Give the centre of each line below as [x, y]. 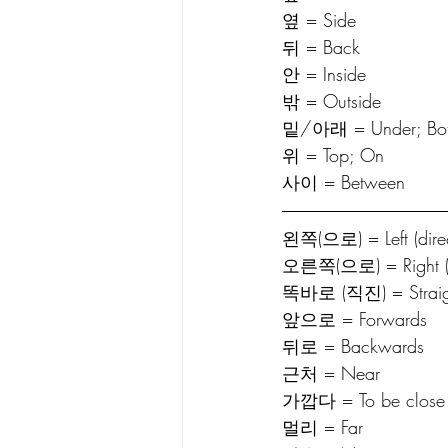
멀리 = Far [322, 426]
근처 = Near [331, 372]
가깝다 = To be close [363, 399]
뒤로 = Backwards [353, 345]
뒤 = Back [321, 46]
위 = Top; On [333, 154]
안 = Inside [324, 73]
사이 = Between [343, 181]
